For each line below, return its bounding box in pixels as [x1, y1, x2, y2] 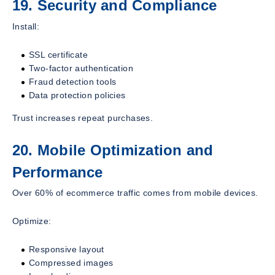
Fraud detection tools [29, 76, 117, 87]
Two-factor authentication [29, 63, 133, 73]
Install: [12, 21, 40, 31]
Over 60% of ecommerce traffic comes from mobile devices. [12, 188, 258, 198]
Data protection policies [29, 90, 126, 100]
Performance [12, 163, 103, 180]
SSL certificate [29, 49, 88, 60]
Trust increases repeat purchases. [12, 112, 153, 123]
